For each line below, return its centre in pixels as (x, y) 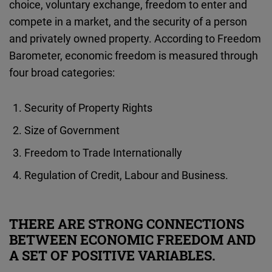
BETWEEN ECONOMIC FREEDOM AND (132, 240)
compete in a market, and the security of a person (128, 22)
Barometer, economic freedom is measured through (134, 56)
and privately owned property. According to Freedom (135, 39)
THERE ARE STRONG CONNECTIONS (127, 224)
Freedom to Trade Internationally (103, 153)
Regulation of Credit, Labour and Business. (126, 175)
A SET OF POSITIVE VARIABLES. (112, 256)
